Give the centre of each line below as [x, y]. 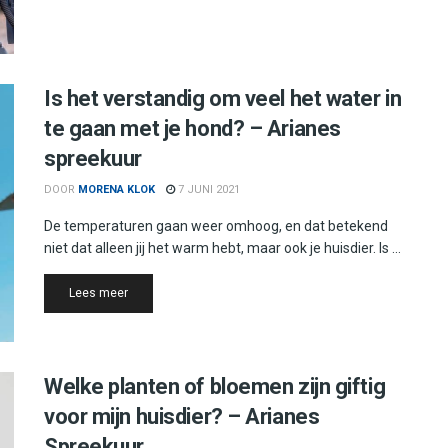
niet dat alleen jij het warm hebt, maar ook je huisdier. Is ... [222, 248]
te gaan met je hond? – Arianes [192, 129]
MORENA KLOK [116, 190]
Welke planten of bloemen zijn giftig [215, 386]
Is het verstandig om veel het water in [223, 99]
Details [146, 292]
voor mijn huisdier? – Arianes [182, 416]
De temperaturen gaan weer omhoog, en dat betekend [216, 226]
